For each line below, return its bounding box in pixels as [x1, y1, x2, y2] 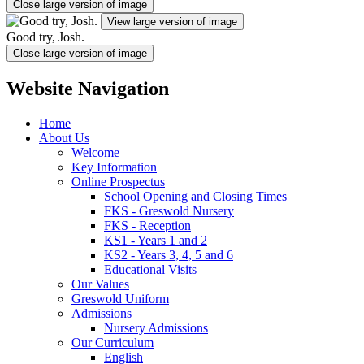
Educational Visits [104, 262, 197, 276]
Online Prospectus [71, 174, 165, 188]
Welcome [71, 145, 119, 159]
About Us [39, 130, 89, 145]
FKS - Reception [104, 218, 191, 232]
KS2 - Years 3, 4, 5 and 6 [104, 247, 233, 262]
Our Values [71, 276, 129, 291]
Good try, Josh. [6, 29, 84, 44]
